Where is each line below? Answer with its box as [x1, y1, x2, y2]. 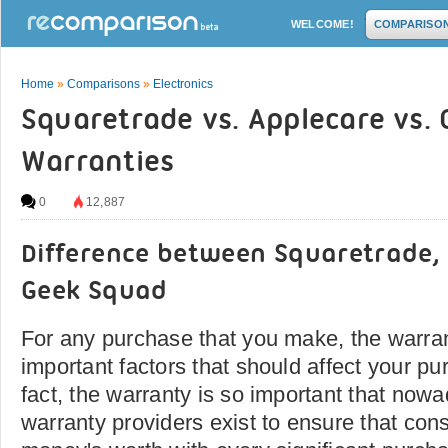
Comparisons [67, 77, 140, 91]
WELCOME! [291, 18, 354, 30]
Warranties [21, 148, 175, 179]
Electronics [153, 77, 213, 91]
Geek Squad [21, 279, 168, 306]
